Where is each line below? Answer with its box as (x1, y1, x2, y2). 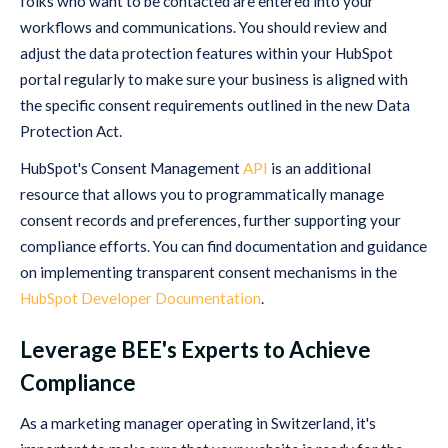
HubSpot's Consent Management (20, 159, 243, 178)
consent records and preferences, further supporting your (20, 211, 401, 230)
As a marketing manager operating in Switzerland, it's (20, 413, 376, 432)
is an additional (271, 159, 371, 178)
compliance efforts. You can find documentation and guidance (20, 237, 427, 256)
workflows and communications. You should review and (20, 17, 387, 36)
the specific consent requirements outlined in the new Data (20, 95, 410, 114)
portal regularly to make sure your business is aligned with (20, 69, 408, 88)
